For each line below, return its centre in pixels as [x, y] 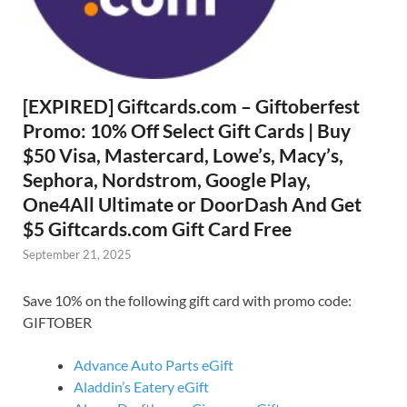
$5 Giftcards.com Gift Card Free [157, 229]
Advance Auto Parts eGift [154, 364]
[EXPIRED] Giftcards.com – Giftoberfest [191, 106]
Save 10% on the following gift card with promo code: [187, 300]
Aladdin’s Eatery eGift [141, 386]
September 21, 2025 [77, 255]
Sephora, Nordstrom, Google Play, [167, 180]
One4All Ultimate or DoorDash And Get [192, 204]
